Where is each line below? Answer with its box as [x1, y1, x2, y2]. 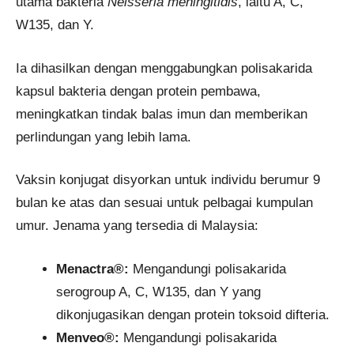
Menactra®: [56, 261, 129, 277]
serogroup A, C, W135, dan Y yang [56, 284, 261, 299]
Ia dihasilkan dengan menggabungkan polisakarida [16, 60, 312, 76]
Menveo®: [56, 330, 119, 345]
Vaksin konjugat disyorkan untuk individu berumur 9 [16, 172, 320, 188]
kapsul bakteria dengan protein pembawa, [16, 83, 261, 99]
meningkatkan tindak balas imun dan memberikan [16, 106, 307, 122]
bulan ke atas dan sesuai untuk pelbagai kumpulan [16, 195, 313, 211]
